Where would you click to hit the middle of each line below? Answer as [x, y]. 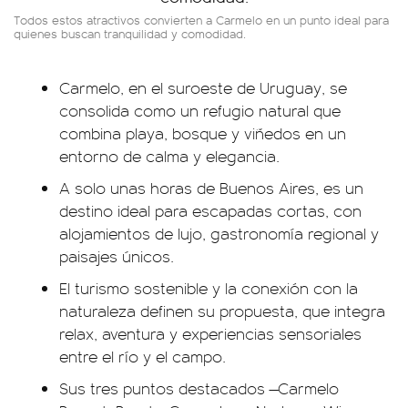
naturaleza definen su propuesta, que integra [222, 311]
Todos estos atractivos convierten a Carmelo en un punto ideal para [201, 20]
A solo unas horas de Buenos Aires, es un [211, 188]
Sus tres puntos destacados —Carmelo [199, 388]
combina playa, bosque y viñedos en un [203, 133]
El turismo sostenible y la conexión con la [209, 288]
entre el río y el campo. [143, 356]
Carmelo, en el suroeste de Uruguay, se [203, 87]
